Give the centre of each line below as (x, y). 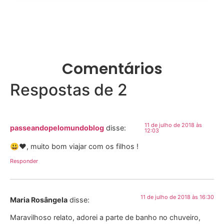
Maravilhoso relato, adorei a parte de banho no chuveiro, (105, 217)
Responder (24, 161)
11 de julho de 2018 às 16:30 (177, 197)
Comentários (112, 69)
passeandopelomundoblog (57, 128)
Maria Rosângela (39, 199)
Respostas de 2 (69, 90)
